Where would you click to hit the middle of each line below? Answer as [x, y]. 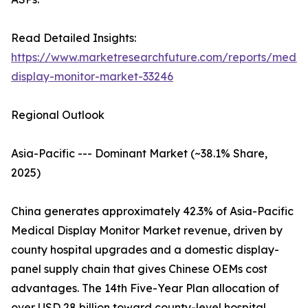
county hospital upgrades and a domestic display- [145, 250]
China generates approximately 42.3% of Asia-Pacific [152, 211]
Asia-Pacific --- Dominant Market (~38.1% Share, [139, 154]
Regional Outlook [58, 115]
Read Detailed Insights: [74, 38]
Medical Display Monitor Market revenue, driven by [147, 231]
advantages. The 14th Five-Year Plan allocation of [145, 288]
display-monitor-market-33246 [92, 77]
